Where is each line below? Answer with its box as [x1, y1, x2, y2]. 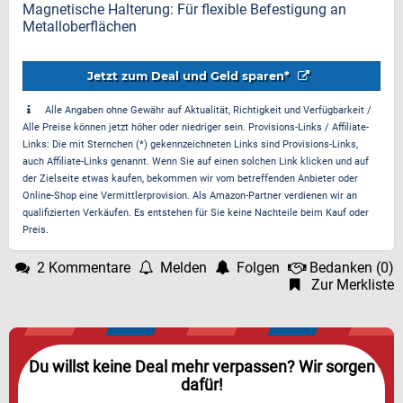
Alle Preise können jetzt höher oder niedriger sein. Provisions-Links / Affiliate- [22, 121, 369, 133]
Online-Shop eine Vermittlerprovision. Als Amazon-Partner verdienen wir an [22, 190, 357, 201]
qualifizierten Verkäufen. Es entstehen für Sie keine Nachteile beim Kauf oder [22, 207, 369, 219]
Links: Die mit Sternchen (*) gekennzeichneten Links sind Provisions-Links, [22, 139, 358, 150]
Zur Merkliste [311, 276, 394, 293]
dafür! [180, 376, 223, 394]
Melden [160, 259, 207, 276]
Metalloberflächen [22, 18, 137, 35]
